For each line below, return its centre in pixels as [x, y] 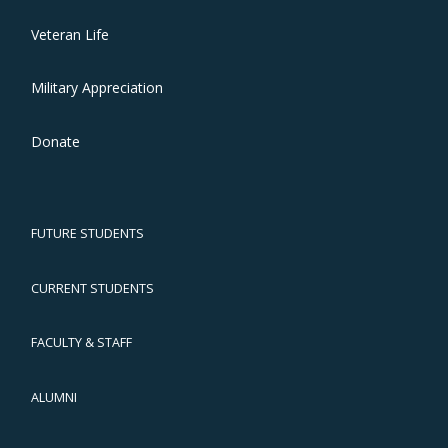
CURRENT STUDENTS [92, 288]
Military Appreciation [97, 88]
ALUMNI [54, 397]
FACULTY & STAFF [81, 343]
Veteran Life [70, 34]
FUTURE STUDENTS [87, 234]
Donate [55, 141]
